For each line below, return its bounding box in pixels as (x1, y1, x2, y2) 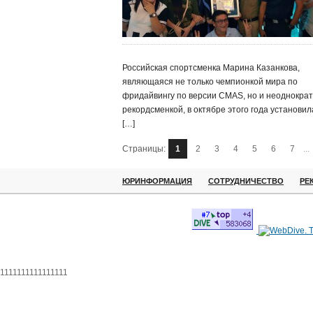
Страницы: (122, 144, 166, 154)
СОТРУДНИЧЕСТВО (208, 177, 284, 185)
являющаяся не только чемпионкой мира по (122, 77, 298, 87)
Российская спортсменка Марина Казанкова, (122, 63, 300, 73)
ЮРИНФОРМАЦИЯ (122, 177, 192, 185)
